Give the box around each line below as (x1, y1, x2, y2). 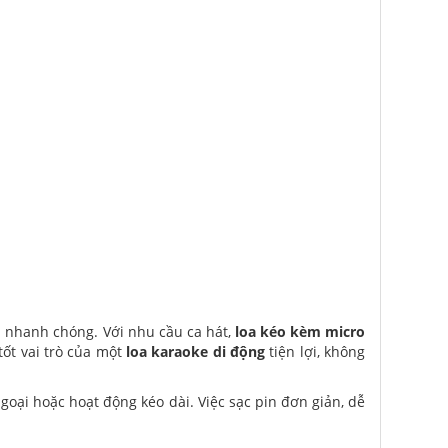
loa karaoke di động (126, 341, 265, 361)
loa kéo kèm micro (234, 321, 366, 341)
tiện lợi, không (265, 341, 365, 361)
